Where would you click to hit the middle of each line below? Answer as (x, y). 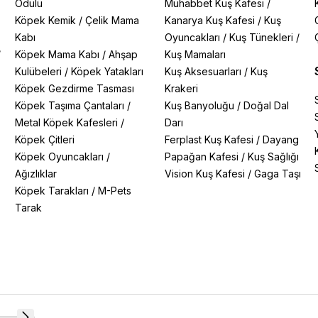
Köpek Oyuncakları (60, 157)
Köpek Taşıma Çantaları (70, 105)
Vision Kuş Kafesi (204, 174)
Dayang (280, 139)
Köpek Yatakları (108, 71)
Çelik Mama (113, 20)
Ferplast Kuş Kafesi (209, 139)
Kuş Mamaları (195, 54)
